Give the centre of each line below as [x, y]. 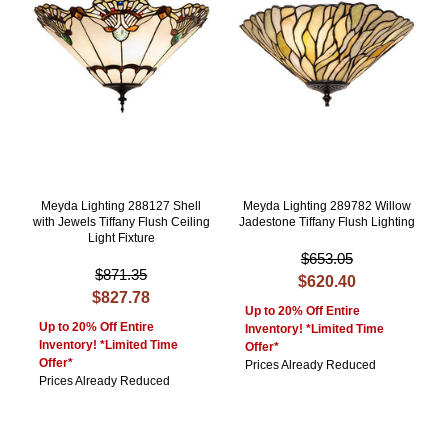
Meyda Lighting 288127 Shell [121, 206]
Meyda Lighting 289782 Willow [326, 206]
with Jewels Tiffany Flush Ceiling [121, 222]
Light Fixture [121, 238]
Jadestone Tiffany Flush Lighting [326, 222]
